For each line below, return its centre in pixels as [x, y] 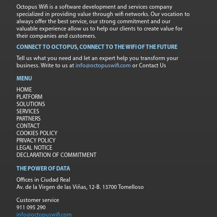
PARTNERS [28, 119]
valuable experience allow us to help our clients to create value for [99, 29]
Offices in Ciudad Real [43, 180]
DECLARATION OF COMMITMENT [56, 156]
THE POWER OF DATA [43, 169]
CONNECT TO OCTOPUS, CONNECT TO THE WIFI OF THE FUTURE [97, 47]
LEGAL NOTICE [34, 148]
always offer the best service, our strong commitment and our [93, 22]
